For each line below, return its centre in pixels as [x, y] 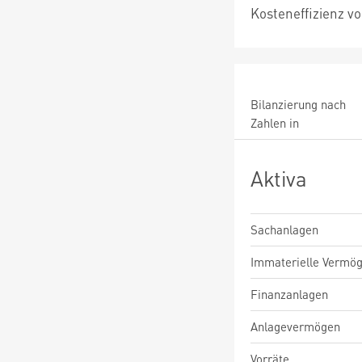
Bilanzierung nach [298, 104]
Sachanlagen [284, 229]
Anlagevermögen [295, 326]
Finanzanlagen [289, 294]
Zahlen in [275, 123]
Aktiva [279, 178]
